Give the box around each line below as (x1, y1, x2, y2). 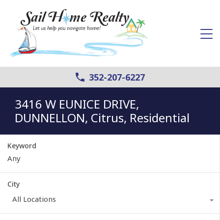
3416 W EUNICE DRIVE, (15, 95, 139, 112)
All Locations (12, 193, 56, 204)
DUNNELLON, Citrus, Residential (15, 109, 190, 126)
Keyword (7, 140, 36, 150)
